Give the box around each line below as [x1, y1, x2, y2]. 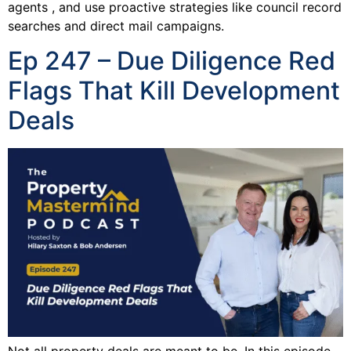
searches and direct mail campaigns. [8, 17, 224, 34]
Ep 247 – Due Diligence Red [8, 45, 335, 77]
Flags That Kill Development [8, 75, 340, 107]
